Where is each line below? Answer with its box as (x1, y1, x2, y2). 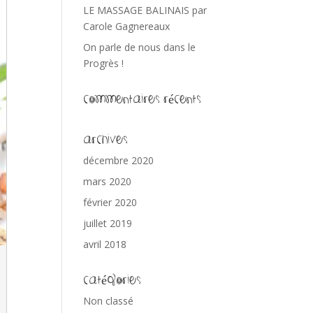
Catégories (83, 273, 142, 286)
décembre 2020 (83, 154, 154, 167)
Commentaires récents (83, 92, 202, 105)
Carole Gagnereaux (83, 20, 170, 33)
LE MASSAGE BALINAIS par (83, 3, 208, 17)
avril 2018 (83, 238, 127, 251)
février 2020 (83, 196, 138, 209)
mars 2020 (83, 175, 132, 188)
